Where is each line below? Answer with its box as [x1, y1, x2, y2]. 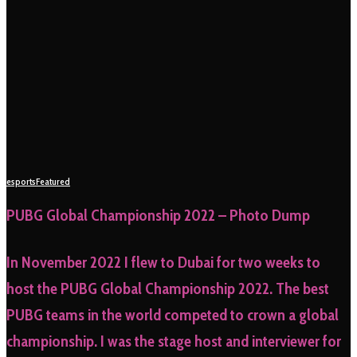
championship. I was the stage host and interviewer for [6, 331, 341, 351]
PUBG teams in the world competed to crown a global [6, 305, 339, 325]
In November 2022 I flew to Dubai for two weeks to [6, 253, 320, 273]
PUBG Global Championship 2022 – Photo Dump [6, 205, 310, 225]
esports [6, 175, 36, 187]
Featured [36, 175, 70, 187]
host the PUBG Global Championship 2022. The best [6, 279, 329, 299]
